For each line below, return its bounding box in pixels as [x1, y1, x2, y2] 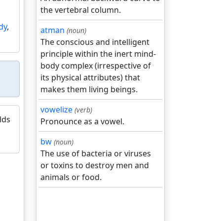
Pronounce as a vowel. [40, 116, 124, 127]
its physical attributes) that [40, 72, 140, 83]
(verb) [74, 105, 92, 114]
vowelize [40, 104, 73, 115]
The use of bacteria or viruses [40, 148, 151, 159]
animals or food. [40, 172, 102, 183]
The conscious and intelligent [40, 37, 149, 47]
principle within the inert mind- [40, 48, 156, 59]
